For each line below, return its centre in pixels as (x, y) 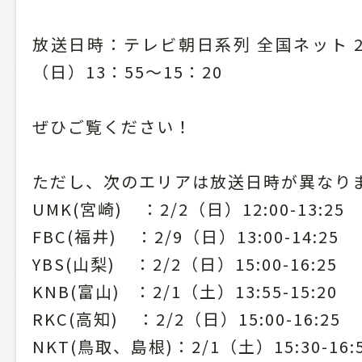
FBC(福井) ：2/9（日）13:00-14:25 (186, 236)
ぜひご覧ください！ (112, 126)
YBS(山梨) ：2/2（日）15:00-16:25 (185, 263)
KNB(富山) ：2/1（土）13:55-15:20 (185, 291)
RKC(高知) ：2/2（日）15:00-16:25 (187, 318)
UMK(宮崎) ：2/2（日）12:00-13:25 (189, 208)
